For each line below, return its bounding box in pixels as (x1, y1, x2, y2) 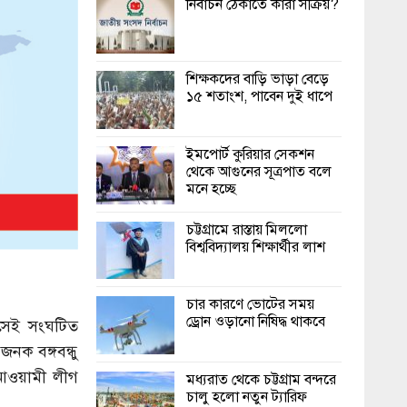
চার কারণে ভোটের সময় (186, 294, 314, 315)
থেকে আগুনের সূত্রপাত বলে (186, 162, 332, 183)
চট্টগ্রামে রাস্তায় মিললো (186, 219, 307, 240)
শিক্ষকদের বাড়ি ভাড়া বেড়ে (186, 69, 329, 90)
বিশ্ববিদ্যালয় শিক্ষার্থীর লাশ (186, 236, 325, 257)
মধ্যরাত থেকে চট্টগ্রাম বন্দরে (186, 369, 336, 390)
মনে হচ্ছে (186, 179, 236, 200)
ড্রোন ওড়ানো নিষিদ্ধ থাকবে (186, 312, 325, 333)
